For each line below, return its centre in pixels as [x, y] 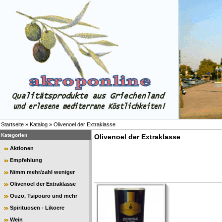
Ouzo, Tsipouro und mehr [44, 196]
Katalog [39, 124]
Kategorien [14, 135]
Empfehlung [26, 160]
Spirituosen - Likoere [37, 208]
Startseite [12, 124]
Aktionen [22, 148]
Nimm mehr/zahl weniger [42, 172]
